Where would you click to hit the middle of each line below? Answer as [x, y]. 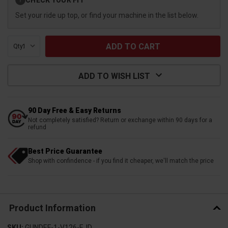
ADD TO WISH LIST [114, 76]
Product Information [52, 208]
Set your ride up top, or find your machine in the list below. [107, 16]
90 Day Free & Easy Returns [75, 110]
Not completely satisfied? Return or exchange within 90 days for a [120, 120]
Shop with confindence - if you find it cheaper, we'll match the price [121, 161]
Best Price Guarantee [65, 151]
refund [37, 127]
